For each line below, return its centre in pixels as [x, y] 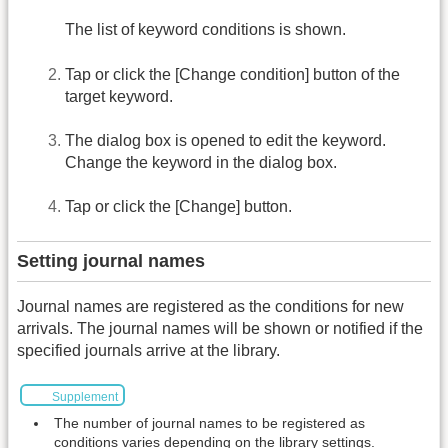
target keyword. [119, 96]
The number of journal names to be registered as [209, 423]
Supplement [84, 396]
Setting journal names [111, 260]
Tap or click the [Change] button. [178, 207]
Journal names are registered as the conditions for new [210, 306]
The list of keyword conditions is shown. [205, 30]
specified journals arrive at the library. [148, 350]
